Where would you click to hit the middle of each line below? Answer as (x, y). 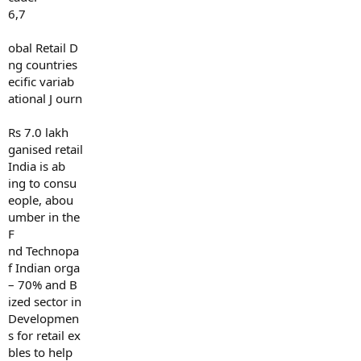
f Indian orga (44, 268)
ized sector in (45, 301)
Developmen (44, 318)
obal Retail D (43, 48)
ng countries (43, 64)
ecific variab (41, 81)
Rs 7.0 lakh (38, 132)
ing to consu (42, 183)
